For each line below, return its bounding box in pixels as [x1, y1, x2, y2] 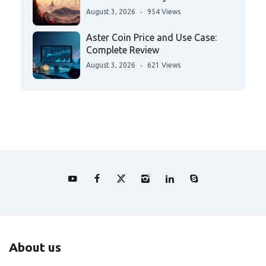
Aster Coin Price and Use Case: [86, 32, 217, 43]
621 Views [147, 61, 180, 69]
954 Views [147, 8, 180, 16]
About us [9, 240, 61, 255]
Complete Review [86, 45, 159, 56]
